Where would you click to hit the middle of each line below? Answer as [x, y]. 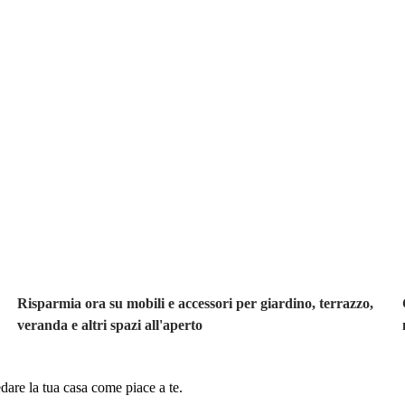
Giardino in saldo [119, 182]
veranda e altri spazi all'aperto [109, 325]
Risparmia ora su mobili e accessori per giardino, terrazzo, [195, 303]
